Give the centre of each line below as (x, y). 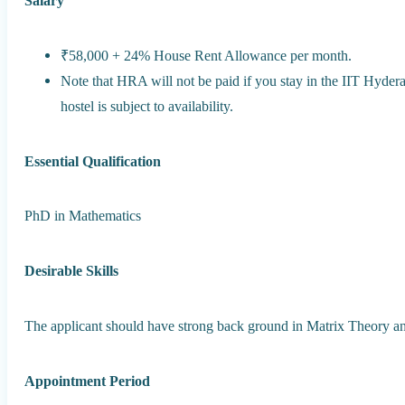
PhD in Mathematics (83, 216)
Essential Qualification (93, 161)
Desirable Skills (72, 271)
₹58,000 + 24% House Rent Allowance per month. (207, 55)
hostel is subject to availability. (147, 106)
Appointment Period (88, 381)
